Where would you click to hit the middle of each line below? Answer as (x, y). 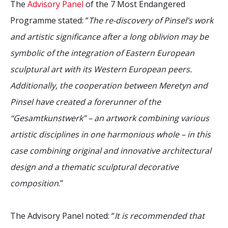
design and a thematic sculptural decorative (94, 167)
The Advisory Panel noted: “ (62, 216)
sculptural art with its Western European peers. (101, 69)
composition (34, 183)
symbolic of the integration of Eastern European (102, 53)
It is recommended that (160, 216)
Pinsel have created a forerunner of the (85, 102)
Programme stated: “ (49, 20)
